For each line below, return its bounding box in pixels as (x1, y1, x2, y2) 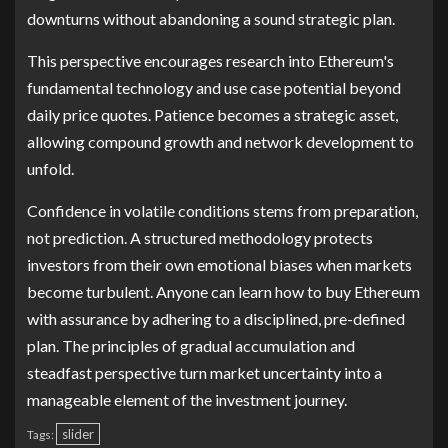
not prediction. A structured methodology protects (27, 227, 373, 247)
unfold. (27, 158, 74, 178)
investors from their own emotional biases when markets (27, 254, 412, 274)
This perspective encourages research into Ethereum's (27, 50, 394, 70)
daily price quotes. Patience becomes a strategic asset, (27, 104, 398, 124)
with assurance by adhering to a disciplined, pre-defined (27, 308, 405, 328)
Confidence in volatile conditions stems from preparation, (27, 200, 418, 220)
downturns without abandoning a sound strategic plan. (27, 8, 395, 28)
